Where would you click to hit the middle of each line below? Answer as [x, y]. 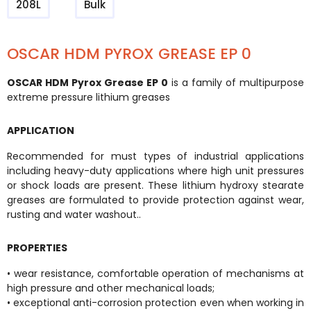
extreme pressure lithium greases [89, 97]
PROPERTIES [37, 248]
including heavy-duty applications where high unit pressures [155, 171]
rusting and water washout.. [75, 215]
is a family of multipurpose [236, 83]
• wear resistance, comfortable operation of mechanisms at [155, 274]
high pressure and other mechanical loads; [111, 288]
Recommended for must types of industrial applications [155, 156]
